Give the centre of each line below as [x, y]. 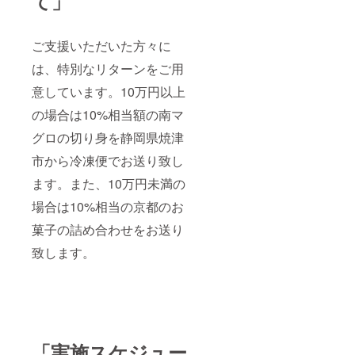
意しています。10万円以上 [109, 91]
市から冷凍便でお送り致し [108, 160]
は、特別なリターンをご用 [108, 68]
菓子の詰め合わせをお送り [108, 229]
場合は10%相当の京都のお [108, 206]
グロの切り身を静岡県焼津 [108, 137]
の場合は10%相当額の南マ [108, 114]
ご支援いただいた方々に [101, 45]
